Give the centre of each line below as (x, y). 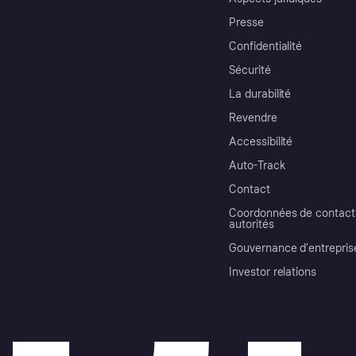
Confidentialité (266, 47)
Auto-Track (257, 166)
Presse (246, 23)
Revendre (253, 118)
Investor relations (273, 273)
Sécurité (250, 71)
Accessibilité (261, 142)
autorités (252, 225)
